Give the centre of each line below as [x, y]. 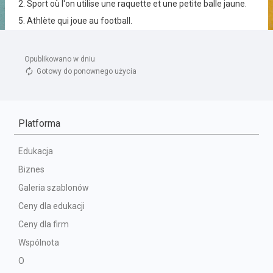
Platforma [39, 123]
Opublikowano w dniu [61, 59]
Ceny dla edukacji [51, 206]
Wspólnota [39, 243]
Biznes [31, 169]
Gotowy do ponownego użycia [87, 71]
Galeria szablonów [54, 188]
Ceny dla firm [44, 224]
